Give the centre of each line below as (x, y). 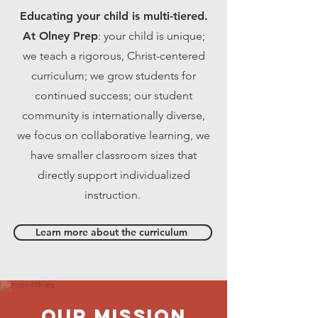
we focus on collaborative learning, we (114, 135)
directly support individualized (114, 175)
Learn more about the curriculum (113, 232)
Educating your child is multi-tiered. (114, 16)
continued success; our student (114, 95)
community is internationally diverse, (114, 115)
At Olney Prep (60, 36)
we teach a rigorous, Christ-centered (114, 56)
